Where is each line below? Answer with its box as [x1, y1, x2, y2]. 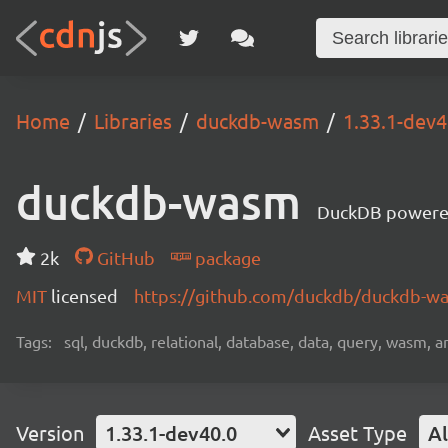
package [190, 247, 261, 268]
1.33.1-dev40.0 [105, 420, 237, 446]
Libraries [94, 108, 172, 133]
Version [16, 420, 84, 445]
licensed [51, 285, 118, 306]
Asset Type [308, 420, 407, 445]
